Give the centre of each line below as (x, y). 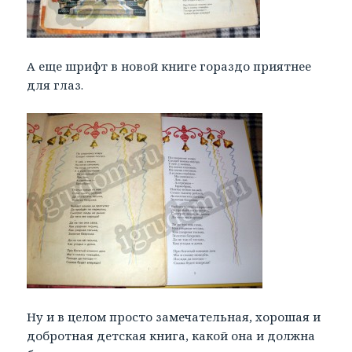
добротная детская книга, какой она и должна (171, 336)
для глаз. (55, 85)
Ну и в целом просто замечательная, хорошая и (174, 317)
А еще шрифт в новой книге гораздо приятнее (169, 66)
